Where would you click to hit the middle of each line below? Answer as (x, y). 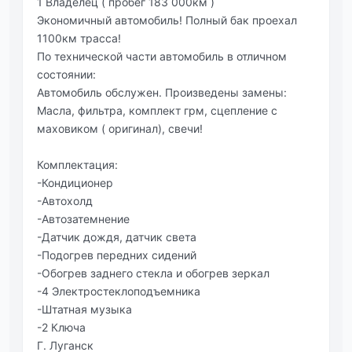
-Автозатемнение (83, 218)
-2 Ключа (61, 327)
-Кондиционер (75, 182)
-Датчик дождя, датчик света (117, 236)
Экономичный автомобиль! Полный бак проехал (167, 20)
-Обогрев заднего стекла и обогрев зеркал (153, 273)
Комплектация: (77, 164)
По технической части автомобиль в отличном (162, 56)
